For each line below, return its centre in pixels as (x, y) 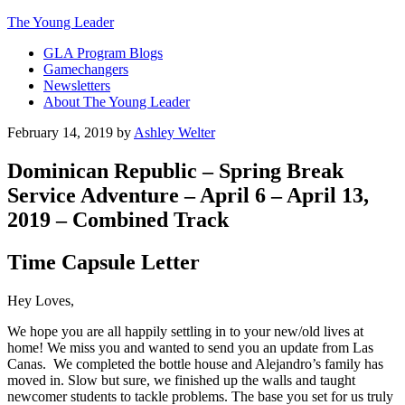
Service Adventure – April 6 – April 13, (188, 195)
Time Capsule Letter (104, 262)
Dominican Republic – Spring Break (175, 170)
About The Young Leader (117, 102)
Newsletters (77, 85)
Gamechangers (86, 69)
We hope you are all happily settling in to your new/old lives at (185, 331)
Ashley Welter (174, 132)
